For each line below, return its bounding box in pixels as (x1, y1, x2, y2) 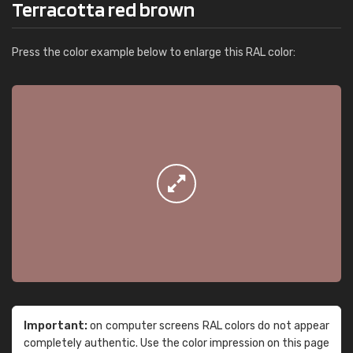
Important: (24, 319, 87, 333)
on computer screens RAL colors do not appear (87, 319, 329, 333)
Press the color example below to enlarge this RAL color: (12, 46, 295, 59)
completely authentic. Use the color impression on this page (24, 336, 329, 350)
